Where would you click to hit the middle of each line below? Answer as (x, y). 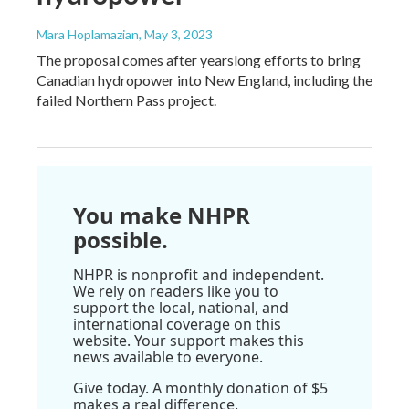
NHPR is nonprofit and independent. (199, 275)
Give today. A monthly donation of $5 (200, 388)
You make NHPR (162, 215)
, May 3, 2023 (176, 35)
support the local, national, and (181, 308)
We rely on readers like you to (176, 292)
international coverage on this (177, 325)
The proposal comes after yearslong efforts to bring (199, 60)
